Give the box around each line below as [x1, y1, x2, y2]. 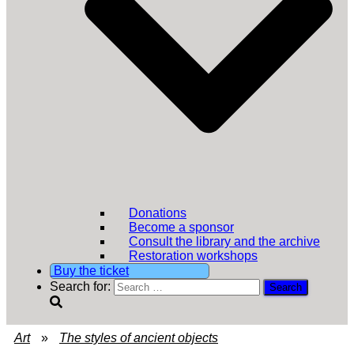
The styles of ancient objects [59, 330, 218, 345]
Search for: [50, 279, 111, 293]
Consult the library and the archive [129, 234, 320, 248]
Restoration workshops [129, 248, 258, 262]
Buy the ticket [51, 263, 129, 277]
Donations [129, 205, 186, 220]
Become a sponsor [129, 220, 234, 234]
